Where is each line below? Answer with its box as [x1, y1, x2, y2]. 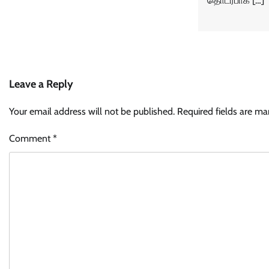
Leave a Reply [9, 77, 73, 91]
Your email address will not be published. [9, 105, 175, 117]
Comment [9, 132, 53, 144]
